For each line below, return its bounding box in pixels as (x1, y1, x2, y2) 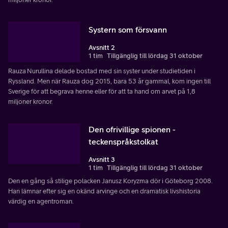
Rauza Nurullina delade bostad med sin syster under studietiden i (8, 67, 195, 75)
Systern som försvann (89, 24, 167, 34)
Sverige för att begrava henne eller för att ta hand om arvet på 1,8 (8, 87, 195, 95)
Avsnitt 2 (89, 43, 115, 51)
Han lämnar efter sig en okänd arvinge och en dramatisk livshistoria (8, 187, 201, 195)
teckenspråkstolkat (89, 136, 158, 146)
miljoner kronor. (8, 97, 53, 105)
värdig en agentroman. (8, 197, 74, 205)
